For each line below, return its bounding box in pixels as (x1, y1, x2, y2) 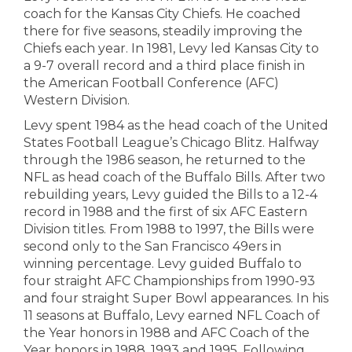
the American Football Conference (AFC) (24, 75, 279, 90)
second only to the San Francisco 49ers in (24, 239, 281, 254)
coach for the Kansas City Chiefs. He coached (24, 6, 301, 21)
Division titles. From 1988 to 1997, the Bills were (24, 222, 314, 236)
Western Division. (24, 93, 130, 108)
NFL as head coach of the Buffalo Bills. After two (24, 170, 325, 185)
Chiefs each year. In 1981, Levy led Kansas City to (24, 41, 319, 56)
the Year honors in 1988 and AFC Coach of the (24, 325, 310, 340)
